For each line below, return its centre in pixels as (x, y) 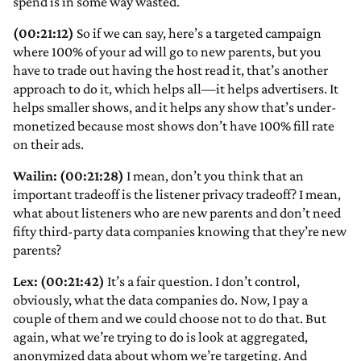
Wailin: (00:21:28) (68, 176)
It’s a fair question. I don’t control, (202, 282)
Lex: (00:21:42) (59, 282)
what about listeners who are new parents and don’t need (177, 213)
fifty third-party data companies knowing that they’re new (180, 232)
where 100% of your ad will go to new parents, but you (167, 52)
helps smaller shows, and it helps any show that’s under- (175, 108)
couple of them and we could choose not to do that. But (170, 319)
